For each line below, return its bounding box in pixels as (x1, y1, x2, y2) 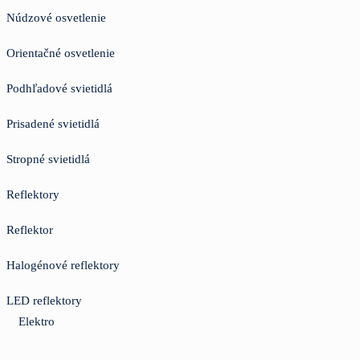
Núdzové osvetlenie (6, 10, 106, 24)
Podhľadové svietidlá (6, 81, 112, 95)
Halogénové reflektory (6, 258, 120, 272)
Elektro (18, 314, 55, 328)
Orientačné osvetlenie (6, 46, 115, 59)
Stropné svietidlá (6, 152, 90, 166)
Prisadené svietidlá (6, 117, 100, 130)
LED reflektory (6, 293, 82, 307)
